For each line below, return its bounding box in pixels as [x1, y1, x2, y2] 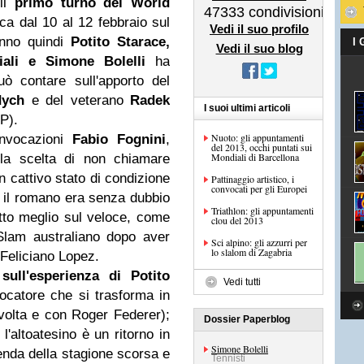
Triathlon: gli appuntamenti [211, 204, 314, 217]
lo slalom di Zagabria [211, 245, 292, 258]
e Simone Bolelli [19, 54, 145, 69]
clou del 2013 [211, 214, 263, 227]
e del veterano [24, 93, 131, 108]
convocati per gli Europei [211, 182, 307, 195]
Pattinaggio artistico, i [211, 172, 294, 185]
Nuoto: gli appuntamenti [211, 131, 304, 144]
